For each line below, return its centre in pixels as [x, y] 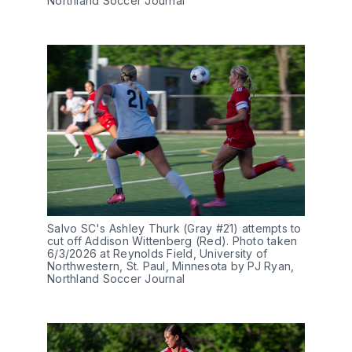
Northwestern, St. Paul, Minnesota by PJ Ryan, [171, 266]
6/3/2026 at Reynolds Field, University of [158, 254]
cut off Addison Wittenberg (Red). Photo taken [172, 241]
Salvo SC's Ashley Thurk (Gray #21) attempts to [174, 229]
